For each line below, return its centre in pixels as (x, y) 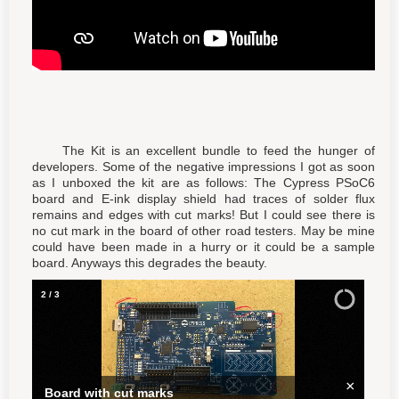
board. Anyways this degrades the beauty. (150, 263)
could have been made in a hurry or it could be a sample (204, 247)
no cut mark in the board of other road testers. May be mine (204, 231)
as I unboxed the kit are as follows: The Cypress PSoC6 (204, 183)
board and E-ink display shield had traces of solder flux (204, 199)
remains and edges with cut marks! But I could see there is (204, 215)
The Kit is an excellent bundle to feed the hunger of (204, 151)
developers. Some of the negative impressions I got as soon (204, 167)
